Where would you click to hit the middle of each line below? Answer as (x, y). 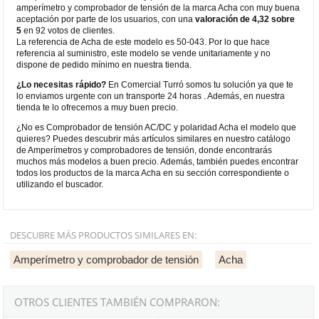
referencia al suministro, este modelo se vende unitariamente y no (144, 53)
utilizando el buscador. (60, 184)
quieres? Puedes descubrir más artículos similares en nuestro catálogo (154, 138)
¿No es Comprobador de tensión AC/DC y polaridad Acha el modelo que (157, 127)
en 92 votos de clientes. (68, 30)
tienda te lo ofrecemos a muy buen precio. (98, 107)
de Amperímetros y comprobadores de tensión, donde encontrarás (145, 150)
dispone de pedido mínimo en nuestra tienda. (104, 64)
